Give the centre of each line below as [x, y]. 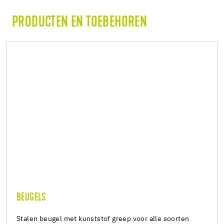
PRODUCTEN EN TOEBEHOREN [80, 23]
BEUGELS [31, 198]
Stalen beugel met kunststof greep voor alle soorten [103, 219]
